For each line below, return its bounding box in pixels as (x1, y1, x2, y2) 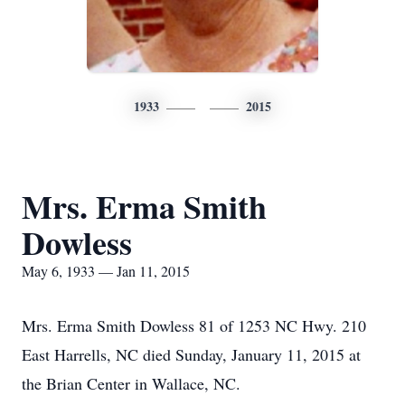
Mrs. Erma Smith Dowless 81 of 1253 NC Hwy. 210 (22, 315, 366, 336)
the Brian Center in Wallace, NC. (22, 372, 240, 394)
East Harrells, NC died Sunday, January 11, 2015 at (22, 344, 361, 365)
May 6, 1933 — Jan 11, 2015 (22, 261, 190, 280)
